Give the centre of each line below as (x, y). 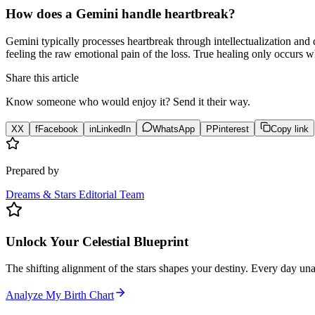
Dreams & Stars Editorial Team (75, 195)
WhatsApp (174, 129)
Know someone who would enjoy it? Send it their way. (128, 102)
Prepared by (32, 171)
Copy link (290, 129)
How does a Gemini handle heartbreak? (121, 14)
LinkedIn (114, 129)
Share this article (42, 78)
